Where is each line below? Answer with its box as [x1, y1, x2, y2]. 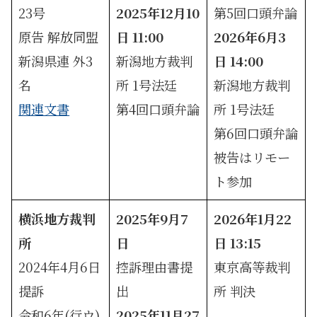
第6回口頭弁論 [214, 123, 299, 142]
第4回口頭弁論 [116, 99, 200, 118]
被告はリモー [214, 147, 291, 166]
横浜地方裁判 [18, 209, 96, 228]
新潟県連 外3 [18, 51, 93, 70]
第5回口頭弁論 [214, 3, 298, 22]
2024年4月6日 [18, 257, 101, 276]
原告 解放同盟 [18, 27, 99, 46]
